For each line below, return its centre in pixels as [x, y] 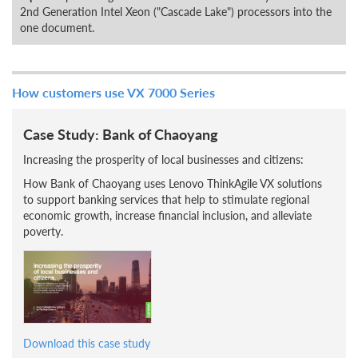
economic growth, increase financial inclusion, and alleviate [167, 215]
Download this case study [87, 343]
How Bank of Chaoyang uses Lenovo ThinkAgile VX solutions [173, 183]
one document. [57, 27]
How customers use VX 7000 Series [113, 92]
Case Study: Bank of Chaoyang [121, 134]
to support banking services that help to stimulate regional [166, 199]
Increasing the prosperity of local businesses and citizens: [163, 159]
